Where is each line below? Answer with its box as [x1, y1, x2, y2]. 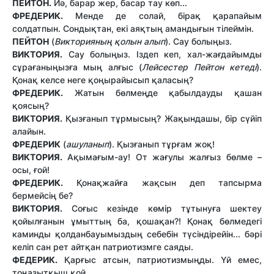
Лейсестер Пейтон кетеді [142, 61, 257, 72]
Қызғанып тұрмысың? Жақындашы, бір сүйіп [62, 113, 262, 124]
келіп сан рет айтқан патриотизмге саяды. [12, 241, 193, 252]
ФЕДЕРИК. [12, 254, 57, 265]
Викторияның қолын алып [54, 35, 165, 46]
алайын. [12, 125, 46, 136]
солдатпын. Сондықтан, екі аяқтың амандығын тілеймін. [12, 23, 254, 34]
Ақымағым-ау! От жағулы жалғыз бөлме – [62, 151, 262, 162]
